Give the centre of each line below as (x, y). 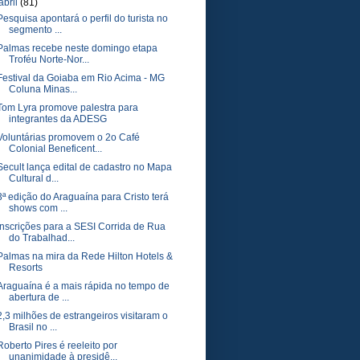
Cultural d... (33, 178)
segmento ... (35, 30)
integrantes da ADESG (57, 119)
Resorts (25, 268)
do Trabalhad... (41, 238)
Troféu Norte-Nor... (49, 59)
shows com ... (38, 208)
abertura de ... (39, 297)
